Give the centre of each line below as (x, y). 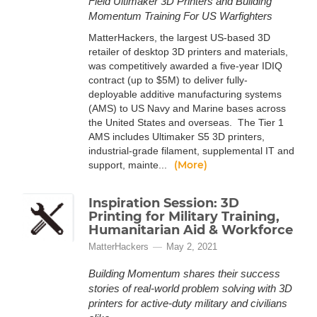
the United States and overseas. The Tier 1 (186, 122)
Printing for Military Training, (184, 217)
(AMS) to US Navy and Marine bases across (187, 108)
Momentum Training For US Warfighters (180, 16)
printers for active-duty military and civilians (188, 303)
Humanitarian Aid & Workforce (191, 230)
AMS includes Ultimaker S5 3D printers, (177, 137)
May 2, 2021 (192, 247)
